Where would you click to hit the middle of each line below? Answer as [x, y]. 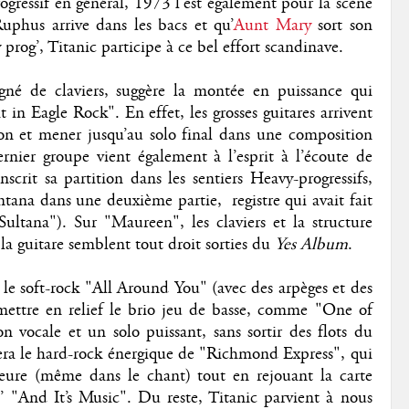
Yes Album [311, 244]
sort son [341, 25]
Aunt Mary [273, 25]
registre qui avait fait [302, 200]
